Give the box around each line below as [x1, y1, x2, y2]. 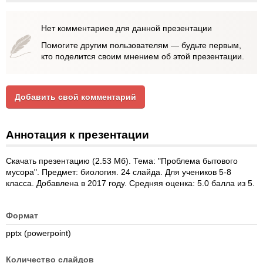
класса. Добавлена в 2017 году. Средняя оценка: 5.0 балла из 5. [6, 178, 255, 188]
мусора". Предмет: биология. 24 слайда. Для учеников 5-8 [6, 167, 231, 177]
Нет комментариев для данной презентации [41, 23, 212, 33]
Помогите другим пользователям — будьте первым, [41, 41, 241, 50]
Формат [6, 211, 38, 220]
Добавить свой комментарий [15, 92, 136, 102]
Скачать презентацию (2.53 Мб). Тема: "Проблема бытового [6, 156, 238, 166]
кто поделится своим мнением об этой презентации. [41, 52, 244, 61]
